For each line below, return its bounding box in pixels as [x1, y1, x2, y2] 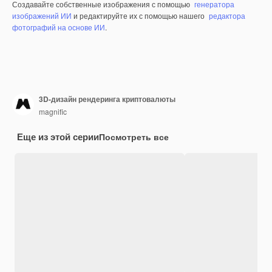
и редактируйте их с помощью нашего [72, 10, 206, 21]
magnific [39, 106, 67, 117]
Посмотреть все [99, 130, 169, 143]
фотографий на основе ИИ [12, 21, 105, 32]
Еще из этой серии [17, 129, 99, 143]
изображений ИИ [12, 10, 72, 21]
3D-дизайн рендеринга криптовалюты [39, 93, 175, 105]
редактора [209, 10, 245, 21]
